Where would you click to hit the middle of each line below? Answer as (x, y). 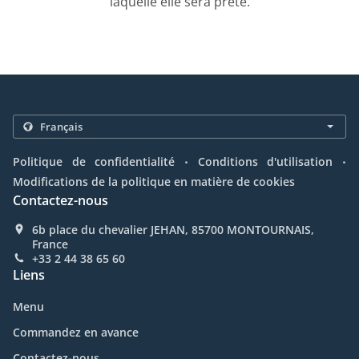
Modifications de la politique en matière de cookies (154, 182)
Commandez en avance (76, 333)
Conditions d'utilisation (265, 162)
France (50, 244)
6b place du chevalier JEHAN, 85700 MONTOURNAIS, (173, 230)
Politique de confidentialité (94, 162)
